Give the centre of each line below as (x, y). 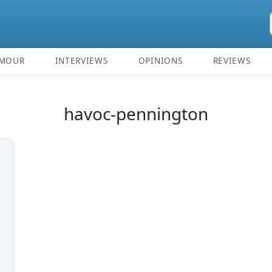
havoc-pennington (136, 113)
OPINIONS (160, 61)
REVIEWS (232, 61)
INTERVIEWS (81, 61)
